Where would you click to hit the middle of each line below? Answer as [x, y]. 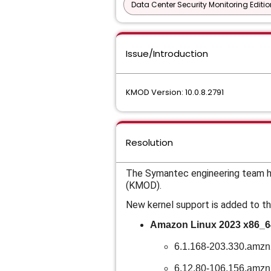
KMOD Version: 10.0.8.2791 [175, 92]
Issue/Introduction [167, 54]
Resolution [149, 142]
